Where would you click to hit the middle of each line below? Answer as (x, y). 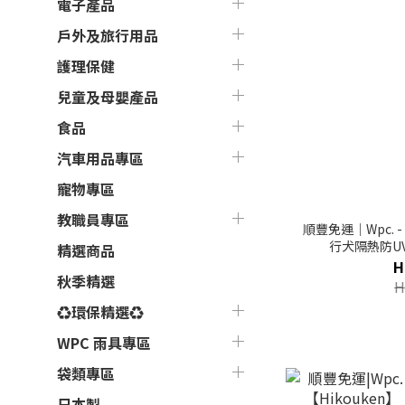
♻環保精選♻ (100, 312)
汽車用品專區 (100, 158)
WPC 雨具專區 (104, 343)
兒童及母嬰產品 (108, 97)
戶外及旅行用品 (108, 35)
